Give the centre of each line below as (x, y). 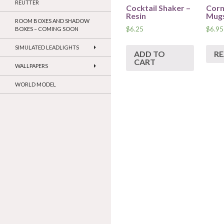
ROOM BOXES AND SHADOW (52, 21)
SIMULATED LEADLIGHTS (47, 47)
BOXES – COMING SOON (47, 29)
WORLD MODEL (35, 84)
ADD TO (149, 54)
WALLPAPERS (31, 66)
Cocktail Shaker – (158, 7)
